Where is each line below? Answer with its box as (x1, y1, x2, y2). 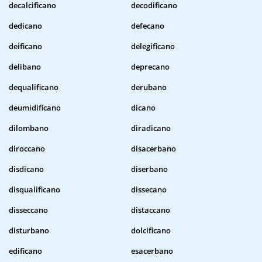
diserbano (131, 164, 168, 175)
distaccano (131, 205, 170, 216)
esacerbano (131, 246, 173, 257)
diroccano (9, 143, 45, 154)
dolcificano (131, 225, 171, 236)
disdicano (9, 164, 44, 175)
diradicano (131, 123, 171, 134)
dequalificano (9, 82, 58, 93)
